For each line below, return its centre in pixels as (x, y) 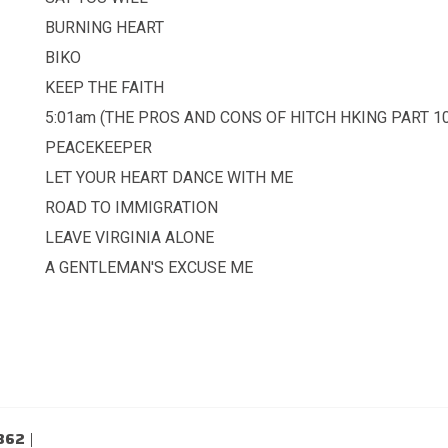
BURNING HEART (104, 27)
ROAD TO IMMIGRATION (131, 207)
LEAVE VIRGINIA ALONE (129, 237)
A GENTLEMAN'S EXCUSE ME (149, 267)
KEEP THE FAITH (104, 87)
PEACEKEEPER (98, 147)
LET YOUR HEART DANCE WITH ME (169, 177)
